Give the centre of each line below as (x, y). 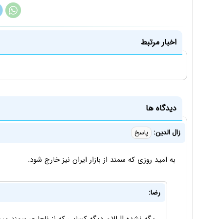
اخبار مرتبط (159, 43)
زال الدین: (166, 133)
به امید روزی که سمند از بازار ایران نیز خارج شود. (102, 160)
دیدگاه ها (161, 109)
